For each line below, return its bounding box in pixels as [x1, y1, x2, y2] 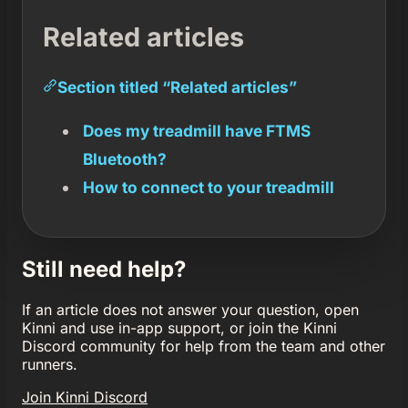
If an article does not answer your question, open [22, 300, 359, 319]
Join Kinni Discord [22, 387, 148, 406]
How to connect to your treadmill [82, 177, 334, 197]
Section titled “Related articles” [56, 76, 297, 97]
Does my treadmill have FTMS [82, 120, 311, 140]
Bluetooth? [82, 148, 167, 168]
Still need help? [22, 255, 186, 282]
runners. [22, 354, 77, 373]
